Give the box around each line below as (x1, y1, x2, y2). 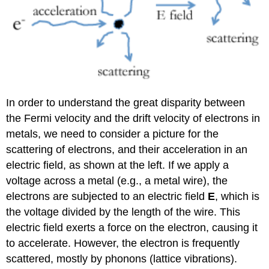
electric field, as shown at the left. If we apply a (6, 159, 229, 171)
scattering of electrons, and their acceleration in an (6, 143, 248, 156)
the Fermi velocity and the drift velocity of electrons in (6, 112, 261, 124)
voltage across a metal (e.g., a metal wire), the (6, 174, 228, 187)
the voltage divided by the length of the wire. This (6, 205, 241, 218)
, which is (215, 190, 260, 202)
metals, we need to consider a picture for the (6, 127, 219, 140)
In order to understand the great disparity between (6, 96, 246, 109)
